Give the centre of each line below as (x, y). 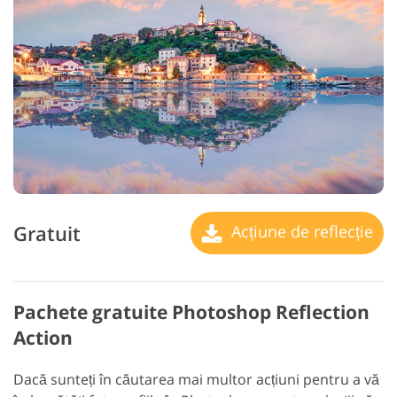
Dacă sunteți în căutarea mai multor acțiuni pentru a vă (196, 380)
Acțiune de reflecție (300, 232)
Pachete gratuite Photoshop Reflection (191, 312)
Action (43, 338)
